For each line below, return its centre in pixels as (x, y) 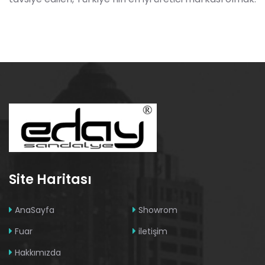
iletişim (153, 231)
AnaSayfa (35, 210)
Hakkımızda (38, 252)
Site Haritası (50, 179)
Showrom (158, 210)
